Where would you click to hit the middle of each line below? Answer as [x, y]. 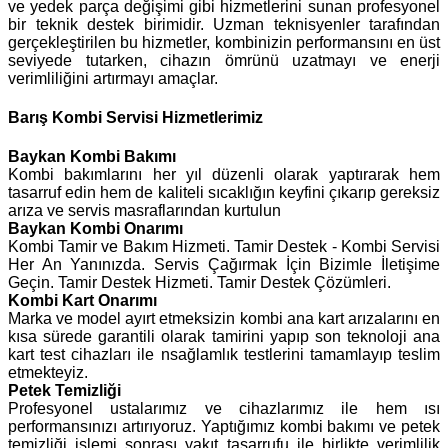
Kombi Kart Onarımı [82, 301]
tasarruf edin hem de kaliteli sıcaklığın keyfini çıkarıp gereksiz [224, 193]
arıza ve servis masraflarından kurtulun [144, 211]
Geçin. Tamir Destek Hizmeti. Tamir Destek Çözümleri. [199, 283]
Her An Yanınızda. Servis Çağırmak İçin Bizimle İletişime [224, 265]
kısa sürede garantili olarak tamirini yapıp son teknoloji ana [224, 337]
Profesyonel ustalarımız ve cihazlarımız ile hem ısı [224, 409]
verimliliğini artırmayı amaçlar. [113, 78]
